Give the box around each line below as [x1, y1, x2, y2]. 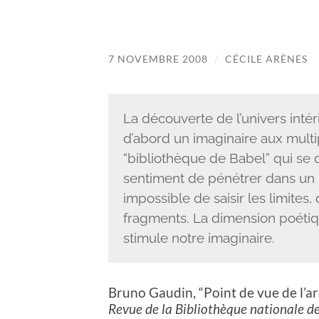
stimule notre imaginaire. [122, 230, 275, 246]
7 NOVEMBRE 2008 [108, 53, 208, 65]
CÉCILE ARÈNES [225, 53, 308, 65]
